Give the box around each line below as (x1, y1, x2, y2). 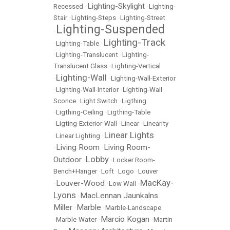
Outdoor (53, 155, 82, 165)
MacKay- (140, 178, 174, 188)
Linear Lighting (56, 132, 100, 140)
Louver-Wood (56, 179, 105, 188)
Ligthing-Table (107, 108, 150, 117)
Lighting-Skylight (87, 2, 145, 11)
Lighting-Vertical (111, 62, 161, 70)
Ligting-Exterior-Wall (56, 120, 117, 128)
